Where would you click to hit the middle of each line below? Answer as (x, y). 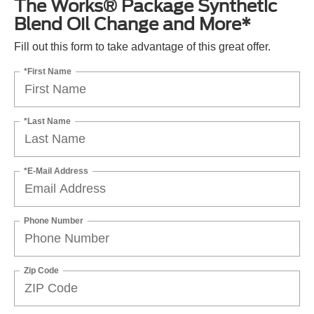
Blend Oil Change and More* (132, 25)
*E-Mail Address (56, 171)
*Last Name (47, 121)
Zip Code (41, 270)
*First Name (48, 71)
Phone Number (54, 220)
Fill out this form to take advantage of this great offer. (142, 47)
